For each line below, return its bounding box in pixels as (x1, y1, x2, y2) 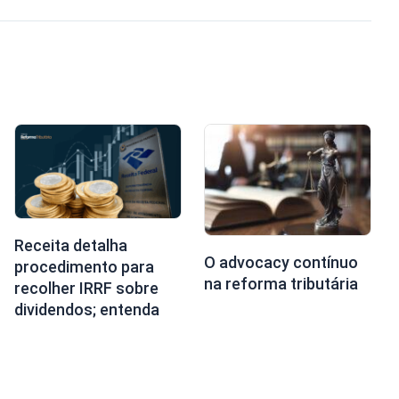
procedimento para (13, 257, 154, 276)
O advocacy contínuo (203, 252, 358, 272)
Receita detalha (13, 236, 127, 255)
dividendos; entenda (13, 300, 159, 319)
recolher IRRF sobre (13, 279, 159, 297)
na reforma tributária (203, 273, 358, 293)
